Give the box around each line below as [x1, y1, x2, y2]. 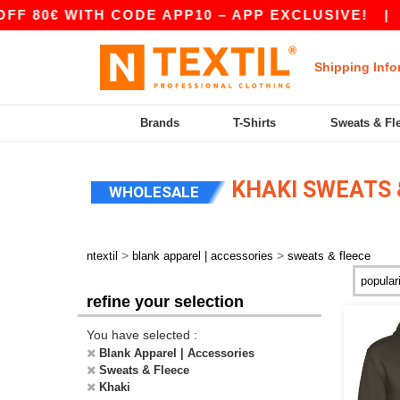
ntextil [87, 249, 118, 262]
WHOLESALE [109, 183, 199, 201]
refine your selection [87, 293, 244, 311]
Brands [140, 116, 180, 129]
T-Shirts [233, 116, 277, 129]
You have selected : [87, 328, 197, 342]
